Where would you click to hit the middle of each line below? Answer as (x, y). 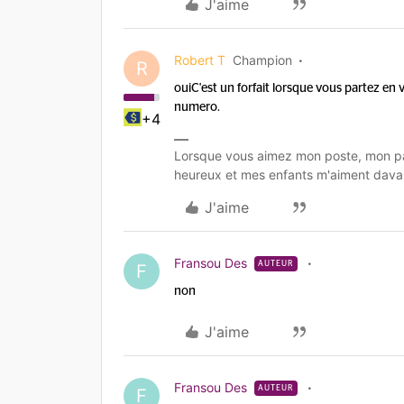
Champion (262, 60)
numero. (197, 107)
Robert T (200, 60)
